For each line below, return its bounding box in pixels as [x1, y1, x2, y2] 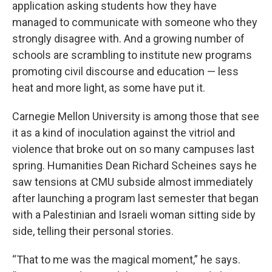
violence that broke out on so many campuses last [12, 143, 254, 155]
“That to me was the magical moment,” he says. [12, 253, 240, 266]
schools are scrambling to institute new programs [12, 49, 252, 61]
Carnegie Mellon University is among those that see [12, 110, 259, 123]
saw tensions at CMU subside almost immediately [12, 175, 253, 188]
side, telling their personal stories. [12, 225, 174, 237]
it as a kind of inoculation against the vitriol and [12, 126, 235, 139]
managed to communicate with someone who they [12, 16, 257, 29]
